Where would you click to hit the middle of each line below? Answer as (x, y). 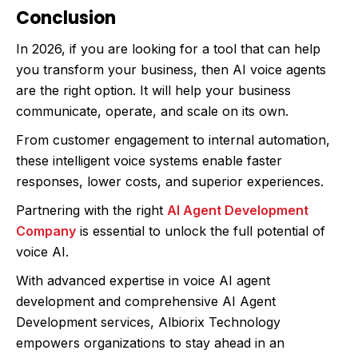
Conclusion (66, 18)
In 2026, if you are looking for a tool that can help (168, 48)
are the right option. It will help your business (153, 90)
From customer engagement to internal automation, (173, 139)
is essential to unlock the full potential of (201, 231)
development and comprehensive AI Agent (146, 301)
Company (46, 231)
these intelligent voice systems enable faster (149, 160)
